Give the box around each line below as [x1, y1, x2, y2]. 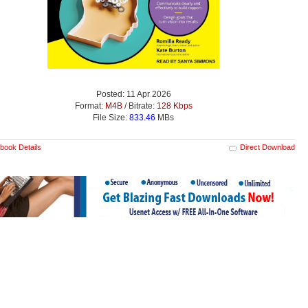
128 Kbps [156, 100, 192, 111]
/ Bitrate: [122, 100, 157, 111]
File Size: [93, 112, 129, 122]
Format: [74, 100, 105, 111]
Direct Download [240, 142, 295, 151]
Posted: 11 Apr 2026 [96, 89, 171, 99]
